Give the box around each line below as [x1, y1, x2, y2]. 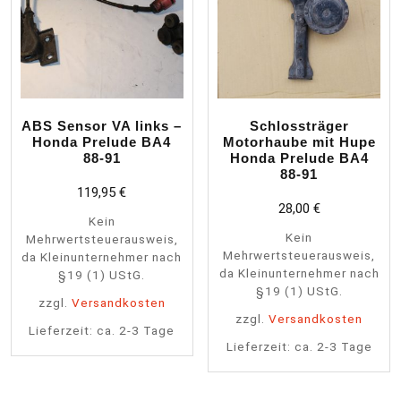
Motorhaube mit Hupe [222, 134, 376, 150]
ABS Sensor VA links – [21, 118, 183, 134]
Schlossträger [249, 118, 349, 134]
